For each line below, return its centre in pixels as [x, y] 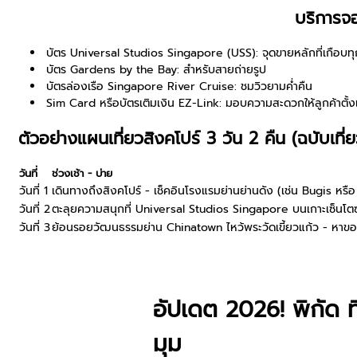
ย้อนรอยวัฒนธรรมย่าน [110, 228]
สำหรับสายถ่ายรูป [223, 70]
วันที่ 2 [35, 210]
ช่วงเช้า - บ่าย [82, 174]
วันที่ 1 [34, 191]
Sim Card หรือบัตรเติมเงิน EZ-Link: [134, 104]
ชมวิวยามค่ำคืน [275, 87]
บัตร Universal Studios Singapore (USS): [153, 53]
